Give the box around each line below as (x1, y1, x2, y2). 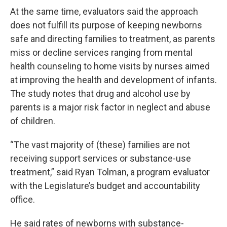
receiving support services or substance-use (10, 153, 191, 164)
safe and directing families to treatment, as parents (10, 33, 215, 44)
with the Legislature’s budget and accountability (10, 180, 200, 191)
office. (10, 194, 35, 205)
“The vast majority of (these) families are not (10, 139, 190, 150)
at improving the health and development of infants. (10, 74, 217, 85)
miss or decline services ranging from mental (10, 47, 193, 58)
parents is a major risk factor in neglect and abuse (10, 102, 210, 112)
